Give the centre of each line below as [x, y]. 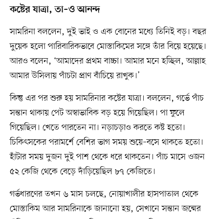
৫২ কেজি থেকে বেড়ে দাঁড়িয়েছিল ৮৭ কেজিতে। [82, 172]
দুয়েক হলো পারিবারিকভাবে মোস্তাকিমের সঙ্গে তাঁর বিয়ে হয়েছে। [108, 47]
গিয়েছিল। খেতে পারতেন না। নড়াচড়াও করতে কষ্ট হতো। [97, 128]
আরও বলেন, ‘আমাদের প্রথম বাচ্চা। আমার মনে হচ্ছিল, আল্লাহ [108, 61]
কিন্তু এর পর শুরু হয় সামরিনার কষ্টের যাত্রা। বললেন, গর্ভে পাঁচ [107, 99]
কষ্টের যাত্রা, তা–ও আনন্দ [55, 10]
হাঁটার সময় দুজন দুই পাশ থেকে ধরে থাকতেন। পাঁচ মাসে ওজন [107, 157]
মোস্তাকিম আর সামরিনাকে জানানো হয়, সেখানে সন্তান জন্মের [105, 209]
